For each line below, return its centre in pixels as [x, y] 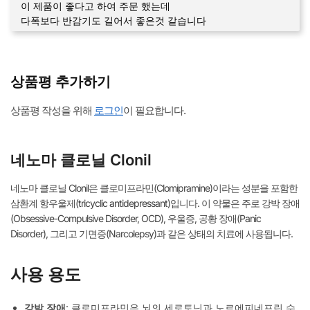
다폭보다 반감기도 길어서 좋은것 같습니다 [113, 21]
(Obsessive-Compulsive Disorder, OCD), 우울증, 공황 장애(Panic [136, 219]
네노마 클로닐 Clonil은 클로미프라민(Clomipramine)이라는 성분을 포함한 [154, 188]
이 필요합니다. [154, 111]
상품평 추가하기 [61, 82]
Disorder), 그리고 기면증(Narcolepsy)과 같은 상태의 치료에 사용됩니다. [152, 234]
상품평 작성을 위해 [52, 111]
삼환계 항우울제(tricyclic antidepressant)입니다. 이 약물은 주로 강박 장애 [155, 203]
